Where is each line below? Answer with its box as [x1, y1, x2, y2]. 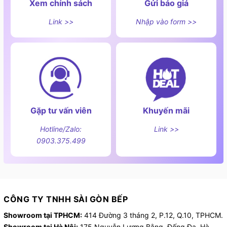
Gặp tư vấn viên [30, 105, 92, 116]
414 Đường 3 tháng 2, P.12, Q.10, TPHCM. [82, 211, 223, 220]
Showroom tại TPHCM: [4, 211, 82, 220]
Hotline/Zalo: [40, 125, 82, 134]
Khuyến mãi [143, 105, 190, 116]
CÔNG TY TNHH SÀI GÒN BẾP [4, 194, 128, 205]
